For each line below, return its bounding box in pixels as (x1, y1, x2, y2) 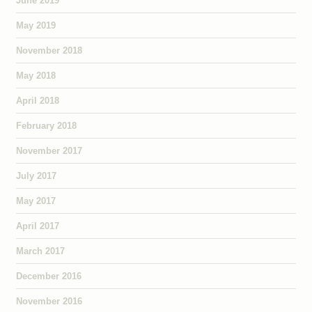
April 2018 (15, 95, 59, 106)
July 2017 (15, 170, 56, 181)
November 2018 (15, 45, 82, 56)
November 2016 (15, 295, 82, 306)
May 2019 (15, 19, 56, 31)
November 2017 (15, 145, 82, 156)
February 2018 (15, 120, 77, 131)
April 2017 (15, 220, 59, 231)
